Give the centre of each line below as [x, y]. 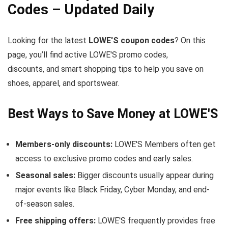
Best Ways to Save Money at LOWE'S [113, 114]
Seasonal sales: [45, 175]
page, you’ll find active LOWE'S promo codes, [88, 55]
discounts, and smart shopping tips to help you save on [106, 69]
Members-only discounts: [64, 144]
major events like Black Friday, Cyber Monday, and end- [112, 190]
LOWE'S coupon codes [132, 40]
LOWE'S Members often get [164, 144]
